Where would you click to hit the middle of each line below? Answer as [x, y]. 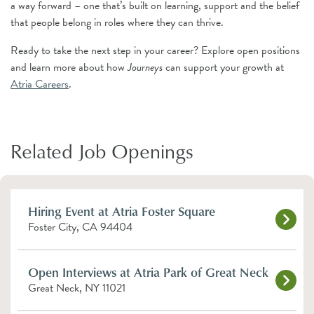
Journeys [145, 67]
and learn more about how [69, 67]
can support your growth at [223, 67]
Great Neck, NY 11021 [77, 288]
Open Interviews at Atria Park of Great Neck [148, 272]
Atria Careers [40, 84]
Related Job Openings [102, 151]
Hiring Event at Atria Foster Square [122, 211]
